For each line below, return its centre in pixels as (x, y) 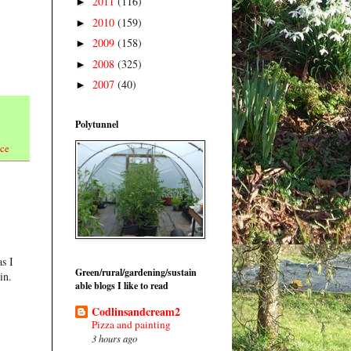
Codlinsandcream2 (136, 312)
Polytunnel (97, 124)
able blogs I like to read (122, 285)
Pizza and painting (131, 325)
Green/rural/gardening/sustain (136, 272)
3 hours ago (114, 338)
